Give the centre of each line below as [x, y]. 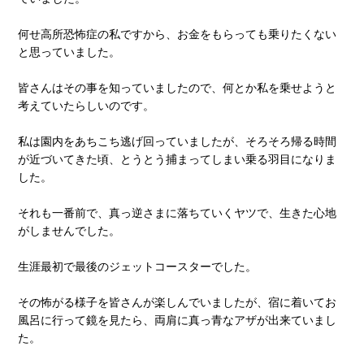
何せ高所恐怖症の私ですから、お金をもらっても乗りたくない [178, 34]
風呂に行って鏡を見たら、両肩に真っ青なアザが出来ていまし [178, 320]
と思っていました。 [69, 52]
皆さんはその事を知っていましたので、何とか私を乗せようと [178, 87]
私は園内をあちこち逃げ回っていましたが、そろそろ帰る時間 [178, 141]
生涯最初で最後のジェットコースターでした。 [138, 266]
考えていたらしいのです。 [87, 105]
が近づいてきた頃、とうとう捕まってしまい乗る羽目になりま [178, 159]
